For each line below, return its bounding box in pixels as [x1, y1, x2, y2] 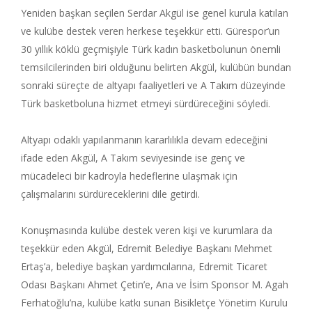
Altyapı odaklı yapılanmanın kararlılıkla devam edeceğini [21, 132, 267, 146]
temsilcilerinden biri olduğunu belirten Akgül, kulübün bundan [21, 60, 291, 74]
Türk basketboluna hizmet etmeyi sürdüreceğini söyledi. [21, 96, 270, 110]
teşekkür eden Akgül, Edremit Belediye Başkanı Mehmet [21, 241, 272, 255]
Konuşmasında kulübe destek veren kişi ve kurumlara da [21, 223, 272, 237]
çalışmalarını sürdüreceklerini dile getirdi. [21, 187, 200, 201]
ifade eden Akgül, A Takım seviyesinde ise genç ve [21, 150, 245, 164]
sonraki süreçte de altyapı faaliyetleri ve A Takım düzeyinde [21, 78, 286, 92]
